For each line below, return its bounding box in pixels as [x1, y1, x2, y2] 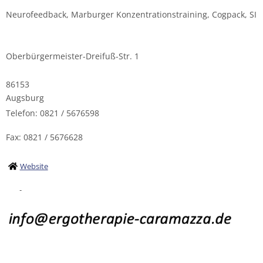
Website [19, 160, 48, 171]
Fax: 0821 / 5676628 [6, 131, 83, 143]
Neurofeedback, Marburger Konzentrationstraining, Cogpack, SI [6, 8, 257, 20]
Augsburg [6, 92, 44, 103]
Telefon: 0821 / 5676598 [6, 107, 99, 119]
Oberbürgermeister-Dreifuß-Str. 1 [6, 50, 139, 62]
